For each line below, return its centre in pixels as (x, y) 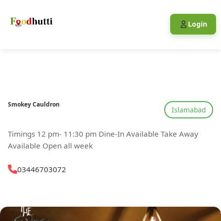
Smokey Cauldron (34, 104)
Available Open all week (50, 145)
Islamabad (189, 110)
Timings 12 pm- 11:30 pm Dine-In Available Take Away (103, 133)
